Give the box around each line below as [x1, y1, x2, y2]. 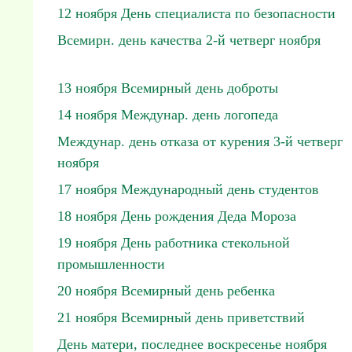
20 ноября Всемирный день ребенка [57, 283, 275, 299]
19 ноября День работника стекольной [57, 235, 290, 251]
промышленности [57, 256, 165, 272]
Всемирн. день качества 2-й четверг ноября [57, 32, 321, 48]
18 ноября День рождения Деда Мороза [57, 208, 296, 224]
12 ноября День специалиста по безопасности [57, 5, 335, 21]
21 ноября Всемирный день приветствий [57, 310, 305, 325]
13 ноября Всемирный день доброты [57, 80, 278, 96]
